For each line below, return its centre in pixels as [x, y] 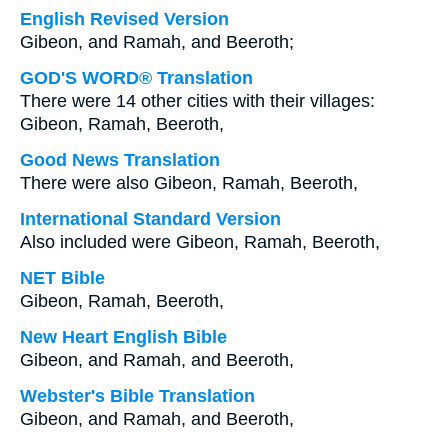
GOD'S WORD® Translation [136, 78]
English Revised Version [124, 19]
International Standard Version [150, 219]
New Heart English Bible [123, 337]
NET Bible [62, 278]
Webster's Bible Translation [137, 396]
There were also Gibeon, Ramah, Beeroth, [189, 183]
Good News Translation [120, 160]
